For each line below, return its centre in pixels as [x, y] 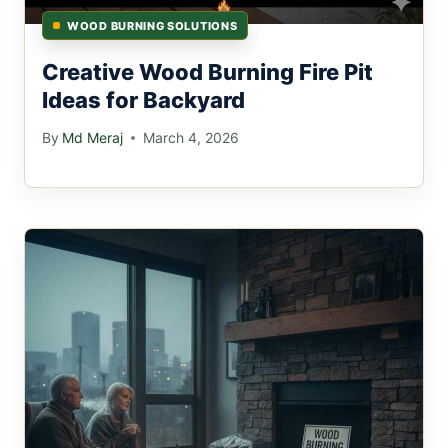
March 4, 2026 [191, 137]
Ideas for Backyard [143, 100]
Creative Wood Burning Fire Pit [207, 72]
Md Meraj [93, 137]
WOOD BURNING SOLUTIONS [152, 25]
